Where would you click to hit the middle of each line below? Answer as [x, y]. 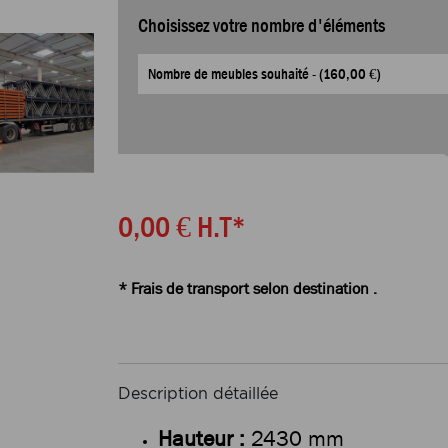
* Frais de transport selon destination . [247, 288]
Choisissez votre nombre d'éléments [261, 25]
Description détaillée [197, 394]
